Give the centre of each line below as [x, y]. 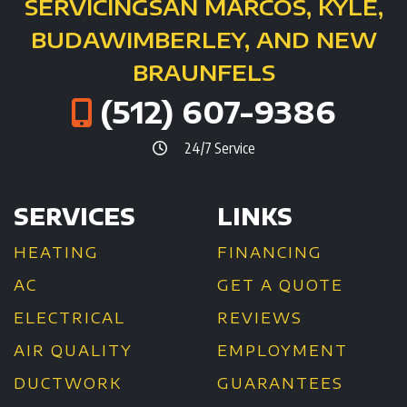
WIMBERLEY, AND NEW [238, 40]
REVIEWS [260, 318]
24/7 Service [219, 149]
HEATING [56, 253]
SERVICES [74, 217]
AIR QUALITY [73, 351]
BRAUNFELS [203, 72]
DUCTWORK [68, 384]
